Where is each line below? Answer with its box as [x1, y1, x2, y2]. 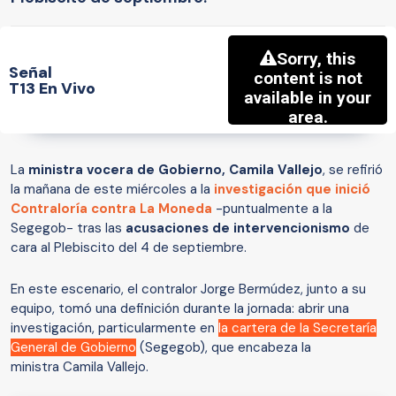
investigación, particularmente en [11, 319, 218, 338]
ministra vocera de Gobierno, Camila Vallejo [28, 161, 323, 179]
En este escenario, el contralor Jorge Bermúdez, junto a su [11, 280, 366, 299]
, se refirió [323, 161, 383, 179]
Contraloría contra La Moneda [11, 200, 212, 218]
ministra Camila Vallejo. [11, 358, 148, 377]
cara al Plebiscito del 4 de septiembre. [11, 239, 247, 257]
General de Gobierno [11, 339, 136, 357]
